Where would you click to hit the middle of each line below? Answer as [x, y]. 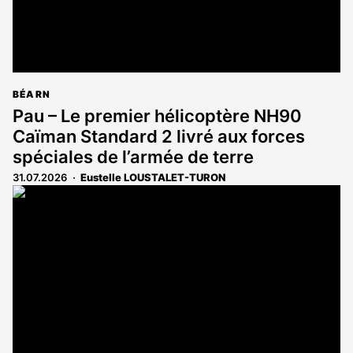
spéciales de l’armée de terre [133, 156]
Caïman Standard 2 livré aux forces [159, 136]
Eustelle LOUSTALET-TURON [153, 177]
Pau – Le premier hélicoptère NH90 [157, 115]
